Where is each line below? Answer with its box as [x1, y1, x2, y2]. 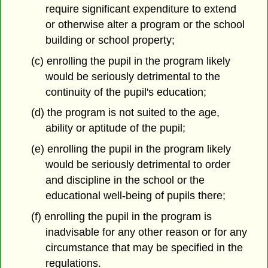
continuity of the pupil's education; [45, 86, 207, 98]
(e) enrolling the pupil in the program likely [31, 143, 231, 156]
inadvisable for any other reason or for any [45, 226, 248, 238]
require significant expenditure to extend [45, 2, 237, 15]
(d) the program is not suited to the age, [31, 106, 220, 119]
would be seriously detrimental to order [45, 159, 231, 171]
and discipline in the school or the [45, 174, 205, 187]
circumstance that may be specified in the [45, 241, 243, 254]
